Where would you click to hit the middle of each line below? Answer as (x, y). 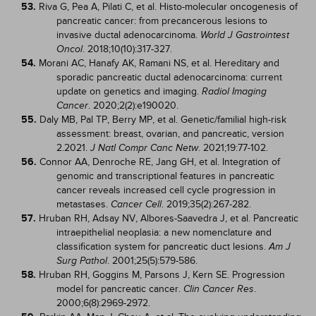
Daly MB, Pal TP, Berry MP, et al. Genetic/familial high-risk (163, 120)
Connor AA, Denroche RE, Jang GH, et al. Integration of (160, 162)
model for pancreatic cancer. (120, 289)
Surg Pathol (82, 261)
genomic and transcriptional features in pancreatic (165, 176)
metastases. (84, 204)
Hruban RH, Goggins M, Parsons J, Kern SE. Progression (162, 275)
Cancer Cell (136, 204)
